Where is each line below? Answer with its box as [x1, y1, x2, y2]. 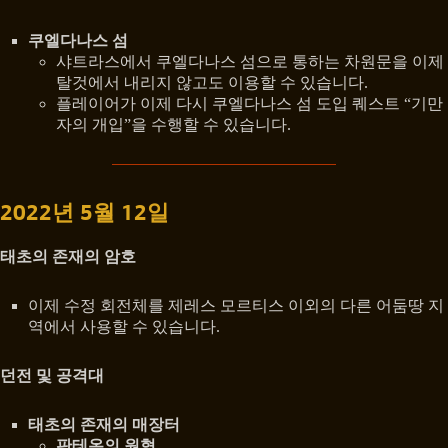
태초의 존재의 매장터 [28, 416, 180, 434]
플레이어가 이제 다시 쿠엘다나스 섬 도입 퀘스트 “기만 [56, 94, 443, 112]
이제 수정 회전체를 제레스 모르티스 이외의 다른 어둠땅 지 [28, 297, 444, 315]
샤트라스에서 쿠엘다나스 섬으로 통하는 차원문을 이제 [56, 52, 444, 70]
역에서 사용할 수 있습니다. [28, 318, 220, 336]
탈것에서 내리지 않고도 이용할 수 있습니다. [56, 73, 368, 91]
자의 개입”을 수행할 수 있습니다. [56, 115, 291, 133]
